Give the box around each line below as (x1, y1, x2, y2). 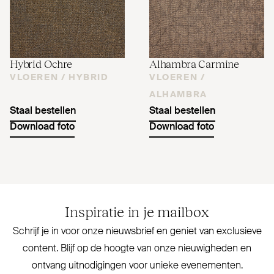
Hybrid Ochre (10, 56, 72, 70)
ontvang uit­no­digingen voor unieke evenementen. (31, 261, 243, 271)
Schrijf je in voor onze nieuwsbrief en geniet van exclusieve (12, 226, 262, 237)
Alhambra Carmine (149, 56, 240, 70)
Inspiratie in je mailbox (65, 201, 209, 220)
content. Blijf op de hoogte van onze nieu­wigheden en (23, 243, 251, 254)
